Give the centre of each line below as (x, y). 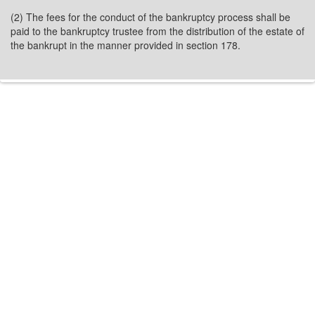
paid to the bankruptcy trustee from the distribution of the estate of (157, 31)
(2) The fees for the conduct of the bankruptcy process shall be (150, 17)
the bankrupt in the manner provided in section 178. (126, 45)
